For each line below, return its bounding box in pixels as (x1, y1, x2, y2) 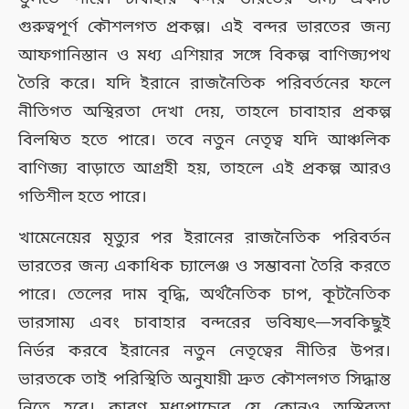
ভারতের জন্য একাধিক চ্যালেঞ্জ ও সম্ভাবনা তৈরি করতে (18, 256, 391, 278)
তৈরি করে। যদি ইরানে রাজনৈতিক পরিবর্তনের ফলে (18, 73, 391, 96)
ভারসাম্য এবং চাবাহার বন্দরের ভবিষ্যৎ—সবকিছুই (18, 312, 391, 335)
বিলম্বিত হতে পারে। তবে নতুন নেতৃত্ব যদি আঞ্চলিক (18, 130, 391, 152)
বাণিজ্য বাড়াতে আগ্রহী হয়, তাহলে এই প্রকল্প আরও (18, 158, 391, 181)
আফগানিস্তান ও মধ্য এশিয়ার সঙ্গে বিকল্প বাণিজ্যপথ (18, 45, 391, 68)
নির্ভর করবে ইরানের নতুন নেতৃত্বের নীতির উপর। (18, 341, 391, 363)
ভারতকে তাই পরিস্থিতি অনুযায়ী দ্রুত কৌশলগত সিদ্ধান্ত (18, 369, 391, 392)
